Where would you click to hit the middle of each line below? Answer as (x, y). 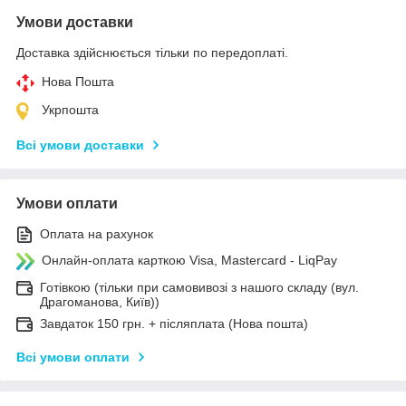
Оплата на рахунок (97, 233)
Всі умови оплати (73, 358)
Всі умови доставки (80, 145)
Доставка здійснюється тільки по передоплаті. (152, 52)
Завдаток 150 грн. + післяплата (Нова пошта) (174, 324)
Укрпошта (70, 109)
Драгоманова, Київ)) (100, 302)
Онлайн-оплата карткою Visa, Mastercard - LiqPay (189, 260)
